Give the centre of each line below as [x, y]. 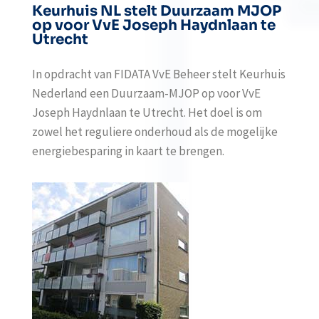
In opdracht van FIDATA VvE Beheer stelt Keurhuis [158, 74]
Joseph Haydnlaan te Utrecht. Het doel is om [147, 113]
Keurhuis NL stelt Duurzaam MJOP [156, 11]
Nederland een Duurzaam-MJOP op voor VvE [146, 93]
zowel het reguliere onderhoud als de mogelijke [155, 132]
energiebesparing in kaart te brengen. [129, 151]
